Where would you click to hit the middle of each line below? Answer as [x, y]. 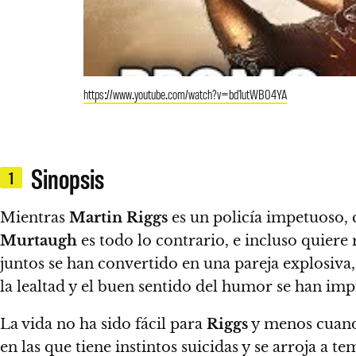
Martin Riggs [118, 217]
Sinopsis [67, 178]
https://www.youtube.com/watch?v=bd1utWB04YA [185, 93]
